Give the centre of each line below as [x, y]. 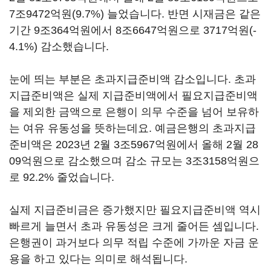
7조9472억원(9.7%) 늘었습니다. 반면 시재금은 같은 [135, 14]
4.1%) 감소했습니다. [59, 47]
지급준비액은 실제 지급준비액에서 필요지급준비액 [133, 96]
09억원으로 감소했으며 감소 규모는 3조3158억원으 [134, 161]
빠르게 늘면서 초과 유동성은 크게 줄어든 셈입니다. [134, 226]
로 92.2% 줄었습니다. [62, 177]
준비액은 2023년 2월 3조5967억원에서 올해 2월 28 [134, 145]
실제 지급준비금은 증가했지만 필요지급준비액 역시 [135, 210]
